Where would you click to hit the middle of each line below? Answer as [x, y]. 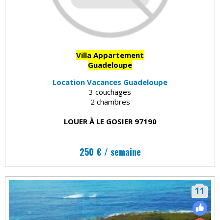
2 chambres [110, 101]
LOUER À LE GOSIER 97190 [110, 121]
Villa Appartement [110, 55]
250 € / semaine [110, 151]
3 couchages [110, 92]
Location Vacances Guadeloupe [110, 82]
